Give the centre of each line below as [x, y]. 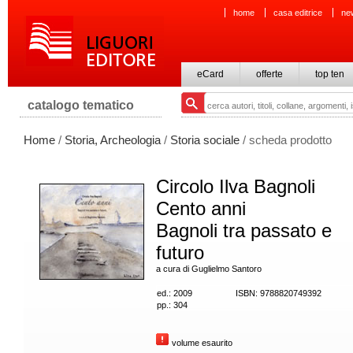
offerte [269, 74]
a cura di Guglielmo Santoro [209, 269]
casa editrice [298, 13]
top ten [330, 74]
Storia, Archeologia [113, 140]
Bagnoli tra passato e [244, 230]
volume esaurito [201, 343]
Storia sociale [205, 140]
